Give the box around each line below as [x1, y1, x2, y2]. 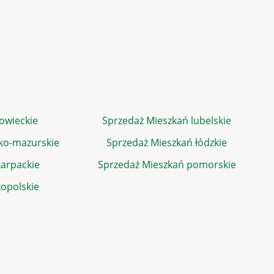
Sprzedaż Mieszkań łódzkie [106, 136, 227, 149]
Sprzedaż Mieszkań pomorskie [97, 158, 236, 171]
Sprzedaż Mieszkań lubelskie [102, 114, 231, 127]
